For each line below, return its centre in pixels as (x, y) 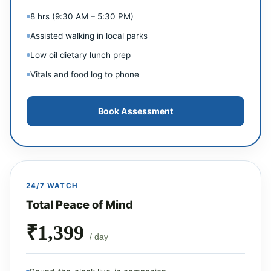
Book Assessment (135, 111)
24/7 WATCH (52, 185)
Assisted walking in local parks (89, 35)
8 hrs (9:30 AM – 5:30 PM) (82, 16)
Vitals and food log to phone (85, 74)
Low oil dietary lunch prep (80, 55)
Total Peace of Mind (80, 204)
